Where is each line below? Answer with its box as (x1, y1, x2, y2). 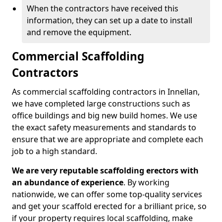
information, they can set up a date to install (27, 15, 192, 26)
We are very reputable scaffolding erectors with (12, 165, 199, 176)
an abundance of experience (12, 177, 123, 188)
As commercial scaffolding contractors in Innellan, (12, 86, 200, 97)
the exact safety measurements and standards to (12, 122, 196, 133)
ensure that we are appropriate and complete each (12, 134, 203, 145)
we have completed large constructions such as (12, 98, 190, 109)
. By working (123, 177, 169, 188)
